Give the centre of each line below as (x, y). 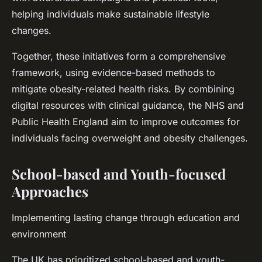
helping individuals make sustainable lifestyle (111, 14)
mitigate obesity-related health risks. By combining (123, 89)
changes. (32, 31)
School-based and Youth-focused (119, 174)
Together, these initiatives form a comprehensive (119, 56)
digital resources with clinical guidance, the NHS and (128, 106)
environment (39, 234)
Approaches (50, 192)
